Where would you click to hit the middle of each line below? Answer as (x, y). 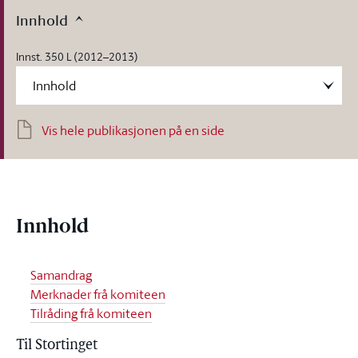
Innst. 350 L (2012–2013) (77, 56)
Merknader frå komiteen (97, 294)
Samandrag (61, 275)
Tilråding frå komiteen (91, 313)
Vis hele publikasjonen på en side (133, 130)
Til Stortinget (57, 346)
